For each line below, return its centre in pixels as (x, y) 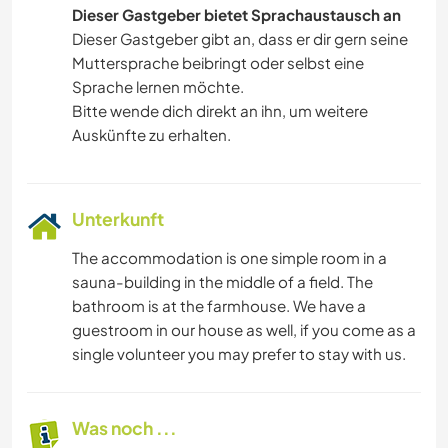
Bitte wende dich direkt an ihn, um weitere (220, 111)
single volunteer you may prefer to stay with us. (239, 354)
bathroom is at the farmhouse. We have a (219, 306)
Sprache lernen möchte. (158, 87)
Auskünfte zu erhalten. (151, 135)
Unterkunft (118, 219)
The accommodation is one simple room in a (229, 258)
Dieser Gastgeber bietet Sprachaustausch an (236, 15)
